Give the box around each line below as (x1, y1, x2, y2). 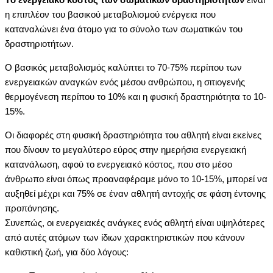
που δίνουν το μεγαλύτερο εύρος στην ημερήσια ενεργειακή (5, 144, 246, 155)
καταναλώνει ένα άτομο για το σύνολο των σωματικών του (5, 23, 243, 34)
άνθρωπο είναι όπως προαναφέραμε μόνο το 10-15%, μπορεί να (5, 173, 268, 184)
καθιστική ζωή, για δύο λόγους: (5, 246, 129, 257)
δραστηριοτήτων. (5, 38, 74, 49)
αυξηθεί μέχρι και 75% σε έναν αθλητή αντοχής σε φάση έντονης (5, 188, 266, 199)
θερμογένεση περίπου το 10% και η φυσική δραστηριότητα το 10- (5, 91, 266, 102)
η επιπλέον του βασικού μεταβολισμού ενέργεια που (5, 9, 216, 19)
